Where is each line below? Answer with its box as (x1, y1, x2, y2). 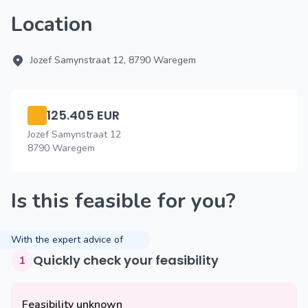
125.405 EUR (47, 107, 120, 124)
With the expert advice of (11, 233, 123, 246)
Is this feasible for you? (16, 187, 236, 215)
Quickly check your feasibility (43, 252, 219, 269)
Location (23, 10, 93, 38)
